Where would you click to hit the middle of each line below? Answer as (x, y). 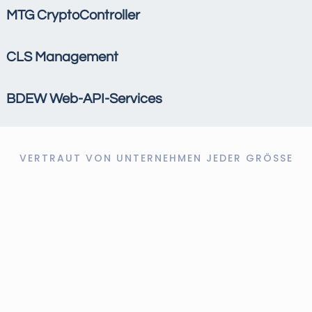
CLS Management (62, 57)
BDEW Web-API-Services (84, 99)
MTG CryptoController (73, 16)
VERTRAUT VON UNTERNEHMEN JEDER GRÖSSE (153, 158)
